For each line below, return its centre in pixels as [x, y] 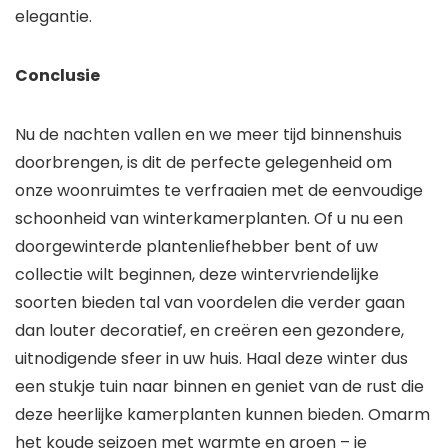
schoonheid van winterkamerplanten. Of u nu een [209, 219]
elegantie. [53, 17]
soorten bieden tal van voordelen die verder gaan [210, 303]
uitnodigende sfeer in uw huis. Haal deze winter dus [211, 359]
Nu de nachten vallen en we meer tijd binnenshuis [208, 135]
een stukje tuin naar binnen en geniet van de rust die [219, 387]
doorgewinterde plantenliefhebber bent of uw [196, 247]
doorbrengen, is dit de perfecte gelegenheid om [203, 163]
